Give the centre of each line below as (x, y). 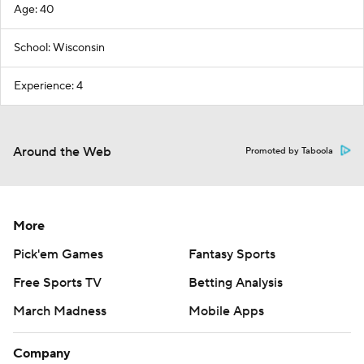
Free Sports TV (57, 282)
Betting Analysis (236, 282)
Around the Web (62, 152)
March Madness (60, 311)
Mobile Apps (226, 311)
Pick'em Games (58, 254)
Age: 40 (34, 9)
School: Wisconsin (59, 48)
